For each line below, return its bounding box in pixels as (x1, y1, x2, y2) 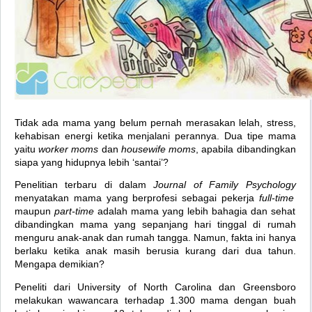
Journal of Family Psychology (153, 179, 296, 191)
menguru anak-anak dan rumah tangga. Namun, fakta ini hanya (15, 232, 296, 244)
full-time (258, 192, 294, 204)
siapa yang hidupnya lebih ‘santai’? (15, 157, 169, 168)
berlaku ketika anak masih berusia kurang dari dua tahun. (15, 245, 296, 257)
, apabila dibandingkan (196, 143, 296, 155)
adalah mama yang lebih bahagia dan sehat (93, 205, 295, 217)
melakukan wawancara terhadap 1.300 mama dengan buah (15, 294, 296, 306)
